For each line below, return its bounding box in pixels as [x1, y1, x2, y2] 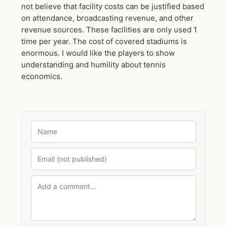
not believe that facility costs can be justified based [21, 1, 204, 11]
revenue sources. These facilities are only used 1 [21, 24, 197, 34]
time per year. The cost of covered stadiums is [21, 36, 187, 46]
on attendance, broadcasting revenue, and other [21, 13, 194, 23]
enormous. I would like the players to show [21, 48, 175, 58]
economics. [21, 71, 62, 81]
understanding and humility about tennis [21, 59, 166, 69]
